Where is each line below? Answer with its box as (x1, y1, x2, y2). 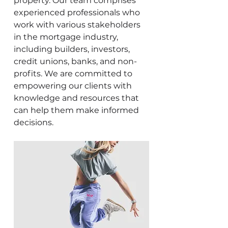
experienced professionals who (14, 7, 140, 17)
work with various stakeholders (14, 19, 140, 30)
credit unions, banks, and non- (14, 56, 137, 66)
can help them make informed (14, 105, 139, 115)
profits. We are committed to (14, 68, 132, 78)
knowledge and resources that (14, 93, 139, 103)
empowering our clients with (14, 80, 132, 91)
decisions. (14, 117, 53, 127)
